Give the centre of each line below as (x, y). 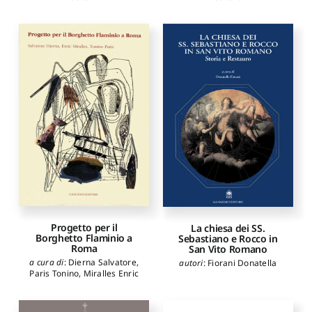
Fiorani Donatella (242, 263)
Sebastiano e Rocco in (228, 239)
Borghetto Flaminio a (84, 238)
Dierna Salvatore (102, 263)
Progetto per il (84, 228)
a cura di (47, 263)
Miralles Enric (111, 274)
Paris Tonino (54, 274)
